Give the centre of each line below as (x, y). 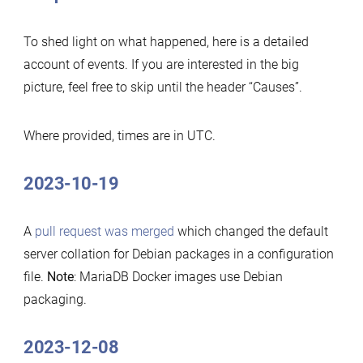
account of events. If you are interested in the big (161, 64)
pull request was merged (104, 231)
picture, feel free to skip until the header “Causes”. (162, 87)
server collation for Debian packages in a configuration (178, 254)
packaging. (55, 299)
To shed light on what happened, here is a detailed (166, 41)
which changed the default (251, 231)
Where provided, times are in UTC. (119, 135)
